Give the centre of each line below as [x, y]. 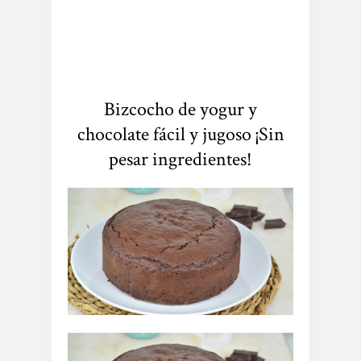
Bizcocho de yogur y [180, 109]
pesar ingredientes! [180, 159]
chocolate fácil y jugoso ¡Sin [180, 134]
